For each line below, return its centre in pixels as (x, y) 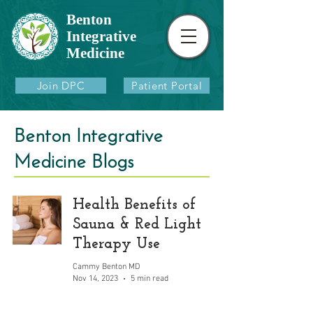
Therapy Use (116, 244)
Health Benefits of (134, 205)
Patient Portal (167, 86)
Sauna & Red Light (137, 225)
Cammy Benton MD (106, 267)
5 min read (150, 278)
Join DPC (61, 86)
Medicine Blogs (74, 163)
